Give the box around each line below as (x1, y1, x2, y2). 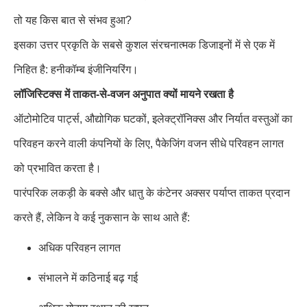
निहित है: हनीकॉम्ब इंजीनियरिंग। (14, 64, 138, 75)
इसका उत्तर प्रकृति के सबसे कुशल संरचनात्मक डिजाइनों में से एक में (14, 39, 275, 51)
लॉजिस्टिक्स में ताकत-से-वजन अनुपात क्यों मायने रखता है (14, 88, 234, 100)
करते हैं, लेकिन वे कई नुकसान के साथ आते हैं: (14, 212, 190, 223)
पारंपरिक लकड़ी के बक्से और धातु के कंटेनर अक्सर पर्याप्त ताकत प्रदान (14, 187, 290, 199)
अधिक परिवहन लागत (38, 242, 121, 254)
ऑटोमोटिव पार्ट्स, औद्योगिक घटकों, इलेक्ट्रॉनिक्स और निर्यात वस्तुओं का (14, 113, 293, 125)
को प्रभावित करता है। (14, 162, 101, 174)
